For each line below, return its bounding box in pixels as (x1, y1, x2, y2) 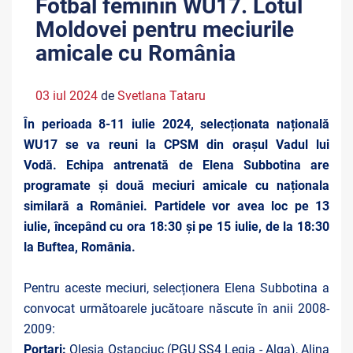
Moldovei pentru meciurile (35, 17, 294, 43)
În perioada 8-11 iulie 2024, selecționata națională (24, 117, 329, 132)
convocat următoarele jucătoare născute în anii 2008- (24, 301, 329, 316)
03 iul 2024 (35, 88, 98, 103)
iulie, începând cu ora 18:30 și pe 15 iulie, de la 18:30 (24, 219, 329, 234)
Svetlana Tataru (117, 88, 206, 103)
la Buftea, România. (24, 240, 136, 255)
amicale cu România (35, 40, 236, 66)
